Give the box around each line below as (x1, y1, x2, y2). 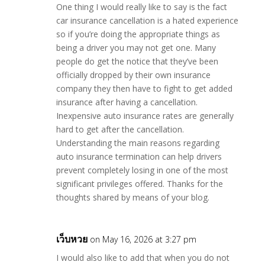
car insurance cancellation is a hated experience (56, 15, 238, 26)
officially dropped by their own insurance (56, 69, 211, 80)
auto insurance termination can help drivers (56, 151, 222, 162)
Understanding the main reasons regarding (56, 137, 219, 148)
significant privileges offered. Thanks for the (56, 178, 223, 189)
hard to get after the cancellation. (56, 124, 184, 135)
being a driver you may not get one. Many (56, 42, 216, 53)
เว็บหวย (56, 232, 88, 245)
